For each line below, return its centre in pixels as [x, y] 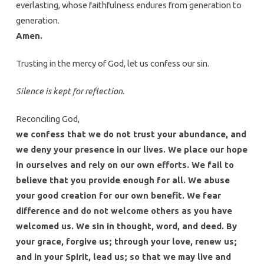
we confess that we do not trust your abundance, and [131, 134]
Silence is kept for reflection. [70, 91]
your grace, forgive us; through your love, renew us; [126, 242]
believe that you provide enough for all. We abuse [123, 180]
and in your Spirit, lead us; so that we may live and [123, 257]
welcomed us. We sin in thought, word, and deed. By [126, 226]
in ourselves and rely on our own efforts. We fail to [125, 165]
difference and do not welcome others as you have [124, 211]
